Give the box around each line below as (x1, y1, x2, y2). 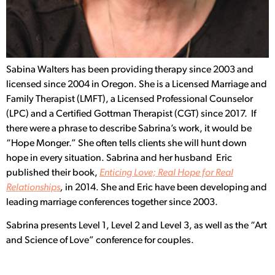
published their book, (6, 168, 99, 178)
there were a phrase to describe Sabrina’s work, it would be (6, 123, 252, 134)
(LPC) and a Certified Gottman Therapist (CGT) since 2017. (6, 109, 249, 119)
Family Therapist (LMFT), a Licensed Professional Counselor (6, 94, 253, 104)
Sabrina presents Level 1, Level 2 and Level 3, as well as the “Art (6, 220, 267, 231)
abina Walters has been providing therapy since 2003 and (12, 64, 254, 75)
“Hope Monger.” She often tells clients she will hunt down (6, 138, 247, 149)
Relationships (6, 182, 60, 193)
